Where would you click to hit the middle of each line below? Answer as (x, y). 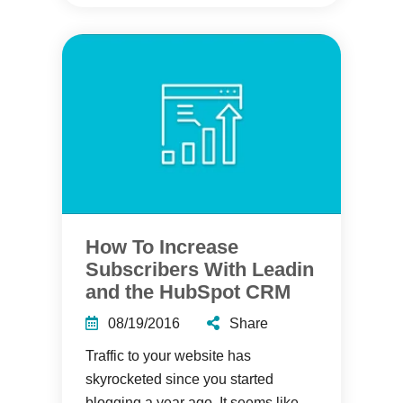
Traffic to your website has (168, 356)
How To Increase (162, 247)
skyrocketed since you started (179, 379)
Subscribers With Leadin (200, 269)
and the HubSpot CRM (188, 292)
